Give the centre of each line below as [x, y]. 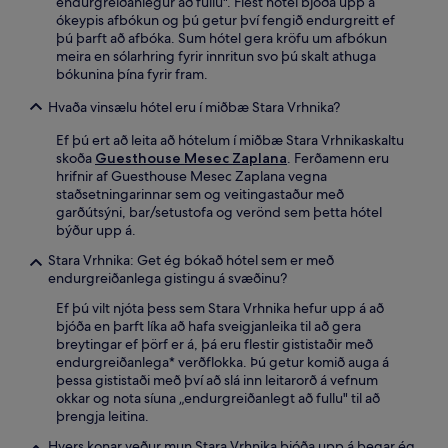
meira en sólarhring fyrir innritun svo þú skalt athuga [216, 55]
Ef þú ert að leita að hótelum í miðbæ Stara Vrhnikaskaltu [230, 139]
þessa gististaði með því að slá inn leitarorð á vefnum [217, 379]
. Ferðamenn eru [338, 157]
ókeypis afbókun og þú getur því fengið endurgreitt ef [225, 19]
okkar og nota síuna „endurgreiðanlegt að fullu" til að [218, 397]
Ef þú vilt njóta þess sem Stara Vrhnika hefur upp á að [220, 307]
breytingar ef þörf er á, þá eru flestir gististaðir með [214, 343]
